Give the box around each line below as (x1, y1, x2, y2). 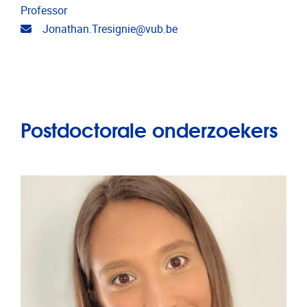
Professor (21, 3, 67, 17)
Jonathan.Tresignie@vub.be (42, 22, 177, 36)
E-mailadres (31, 21, 88, 35)
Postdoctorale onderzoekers (21, 113, 278, 144)
